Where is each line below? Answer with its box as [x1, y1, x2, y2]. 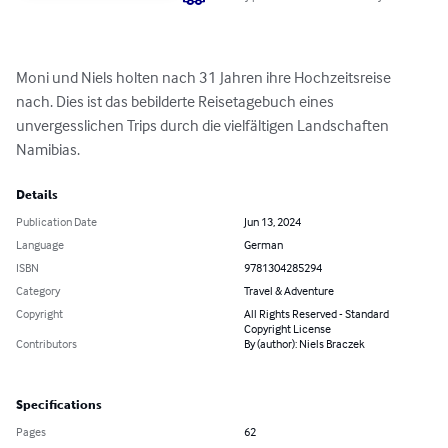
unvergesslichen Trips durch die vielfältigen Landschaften [16, 115, 392, 136]
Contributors [16, 336, 77, 352]
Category [16, 283, 60, 299]
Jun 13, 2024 [244, 214, 301, 230]
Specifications [16, 398, 102, 413]
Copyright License [244, 321, 331, 337]
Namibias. [16, 139, 80, 160]
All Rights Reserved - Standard [244, 306, 389, 322]
